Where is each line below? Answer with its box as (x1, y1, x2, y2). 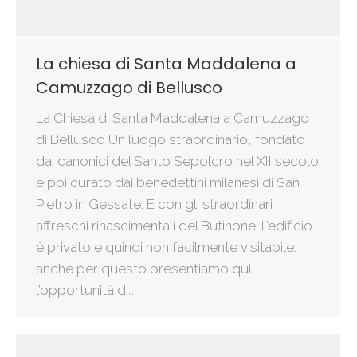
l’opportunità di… (36, 282, 134, 299)
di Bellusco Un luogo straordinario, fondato (36, 131, 305, 148)
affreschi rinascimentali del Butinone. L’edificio (36, 218, 312, 234)
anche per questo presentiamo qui (36, 261, 251, 277)
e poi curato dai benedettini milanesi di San (36, 175, 300, 191)
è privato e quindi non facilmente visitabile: (36, 239, 296, 256)
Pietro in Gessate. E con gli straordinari (36, 196, 273, 213)
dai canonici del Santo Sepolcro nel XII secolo (36, 153, 319, 170)
